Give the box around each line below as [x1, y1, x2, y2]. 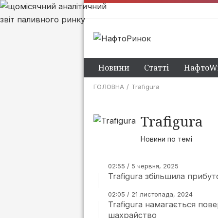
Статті [144, 62, 169, 73]
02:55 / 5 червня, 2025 [108, 162, 179, 170]
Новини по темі [141, 135, 192, 143]
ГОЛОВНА [93, 83, 124, 91]
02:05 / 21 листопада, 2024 [108, 190, 193, 198]
